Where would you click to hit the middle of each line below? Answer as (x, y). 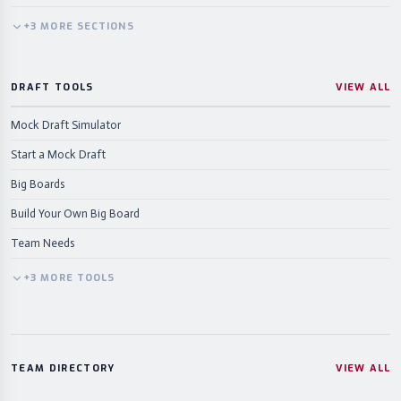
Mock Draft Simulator (66, 125)
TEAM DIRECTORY (63, 368)
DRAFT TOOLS (52, 87)
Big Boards (38, 184)
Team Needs (43, 243)
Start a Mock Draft (58, 154)
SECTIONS (105, 26)
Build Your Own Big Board (75, 213)
